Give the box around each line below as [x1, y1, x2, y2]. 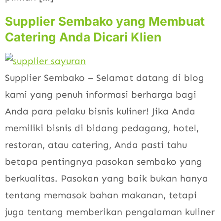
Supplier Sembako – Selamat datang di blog [5, 72, 204, 83]
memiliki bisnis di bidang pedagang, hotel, [5, 122, 199, 134]
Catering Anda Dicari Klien [5, 29, 161, 44]
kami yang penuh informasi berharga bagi [5, 88, 196, 100]
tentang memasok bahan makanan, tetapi [5, 189, 197, 201]
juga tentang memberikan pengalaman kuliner [5, 206, 215, 218]
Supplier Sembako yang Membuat [5, 13, 205, 29]
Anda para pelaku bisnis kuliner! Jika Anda [5, 105, 195, 117]
